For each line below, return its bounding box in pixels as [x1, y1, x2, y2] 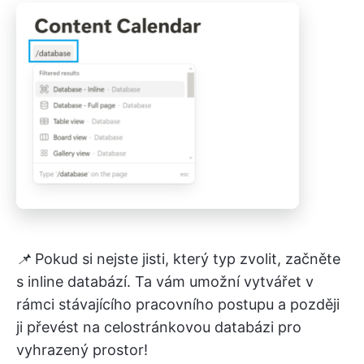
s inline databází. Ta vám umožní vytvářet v [16, 272, 314, 290]
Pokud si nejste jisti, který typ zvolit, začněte [35, 249, 340, 267]
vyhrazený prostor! [16, 340, 148, 358]
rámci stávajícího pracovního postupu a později [16, 295, 340, 313]
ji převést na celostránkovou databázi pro [16, 318, 301, 336]
